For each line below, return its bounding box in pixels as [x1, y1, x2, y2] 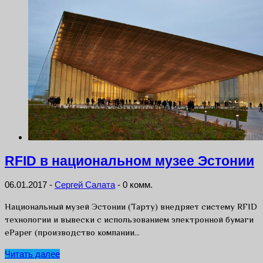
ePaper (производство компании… [5, 227, 140, 238]
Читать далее [5, 249, 60, 259]
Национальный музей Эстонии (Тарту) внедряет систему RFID [5, 201, 257, 212]
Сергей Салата [55, 180, 115, 190]
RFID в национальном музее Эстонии [5, 153, 254, 168]
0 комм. [123, 180, 153, 190]
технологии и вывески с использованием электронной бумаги [5, 214, 254, 225]
